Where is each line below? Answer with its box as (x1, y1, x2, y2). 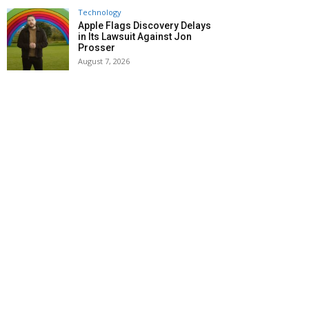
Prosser (78, 41, 115, 53)
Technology (78, 6, 121, 17)
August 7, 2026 (78, 55, 130, 66)
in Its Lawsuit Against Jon (78, 30, 192, 42)
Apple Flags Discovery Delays (78, 19, 211, 31)
